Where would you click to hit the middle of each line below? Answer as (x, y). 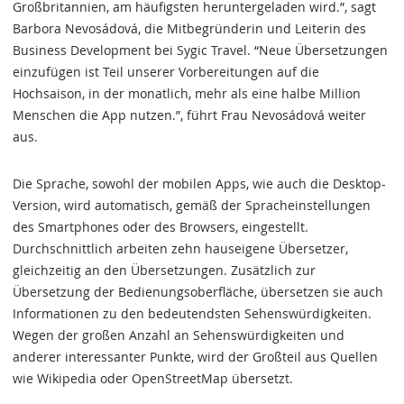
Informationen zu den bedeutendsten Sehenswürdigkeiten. (192, 313)
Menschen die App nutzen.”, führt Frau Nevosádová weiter (189, 115)
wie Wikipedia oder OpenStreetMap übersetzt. (153, 378)
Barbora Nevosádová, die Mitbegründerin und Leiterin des (189, 28)
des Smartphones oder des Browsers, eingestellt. (161, 227)
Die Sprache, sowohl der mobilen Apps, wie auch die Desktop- (199, 184)
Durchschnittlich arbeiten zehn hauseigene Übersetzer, (180, 248)
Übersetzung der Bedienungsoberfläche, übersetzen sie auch (198, 292)
